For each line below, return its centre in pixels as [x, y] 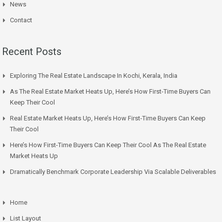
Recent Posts [32, 51]
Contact [21, 20]
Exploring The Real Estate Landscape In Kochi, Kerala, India [94, 75]
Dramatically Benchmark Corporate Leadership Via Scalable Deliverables [113, 171]
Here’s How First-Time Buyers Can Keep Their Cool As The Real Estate [108, 145]
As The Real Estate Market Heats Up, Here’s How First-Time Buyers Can [110, 91]
